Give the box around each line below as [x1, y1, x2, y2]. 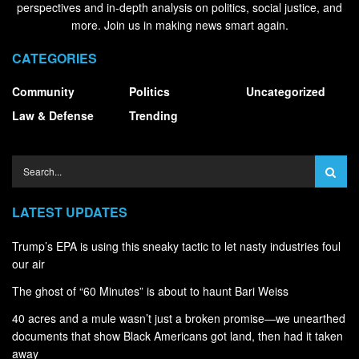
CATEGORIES [12, 48, 97, 67]
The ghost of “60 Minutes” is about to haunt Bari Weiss [12, 282, 288, 299]
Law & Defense [12, 107, 94, 123]
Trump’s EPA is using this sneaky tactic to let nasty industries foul [12, 237, 341, 254]
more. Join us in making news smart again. [71, 16, 288, 33]
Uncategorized [246, 83, 325, 99]
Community [12, 83, 75, 99]
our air [12, 255, 45, 272]
